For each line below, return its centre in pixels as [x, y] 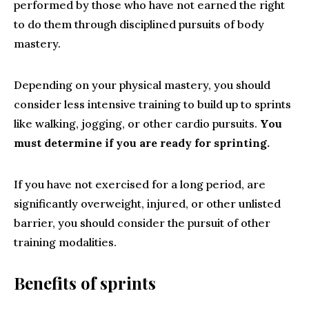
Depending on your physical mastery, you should [142, 85]
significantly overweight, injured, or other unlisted [147, 203]
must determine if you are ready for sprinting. [142, 143]
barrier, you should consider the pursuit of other [142, 223]
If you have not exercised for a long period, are [140, 184]
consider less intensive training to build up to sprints [152, 104]
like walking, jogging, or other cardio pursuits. [137, 123]
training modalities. [65, 242]
